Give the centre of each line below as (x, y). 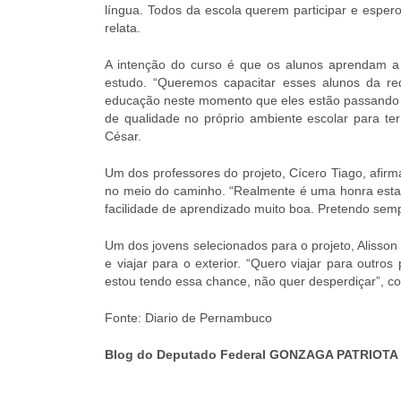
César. (123, 136)
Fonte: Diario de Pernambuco (188, 318)
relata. (123, 28)
